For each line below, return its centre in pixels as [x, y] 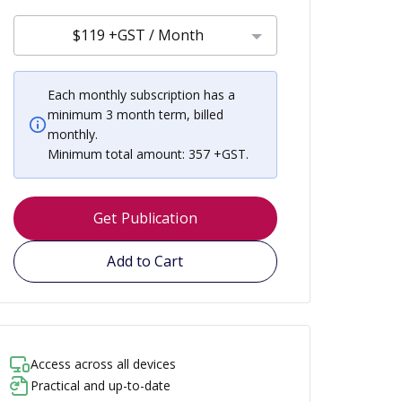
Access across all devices [103, 364]
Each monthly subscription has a [141, 95]
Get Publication [145, 218]
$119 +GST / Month [138, 35]
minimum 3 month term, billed [135, 114]
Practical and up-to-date [100, 386]
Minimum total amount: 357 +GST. [148, 154]
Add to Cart [145, 261]
